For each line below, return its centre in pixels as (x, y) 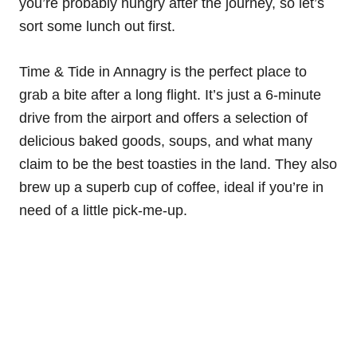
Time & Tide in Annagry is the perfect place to (163, 71)
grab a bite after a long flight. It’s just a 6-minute (170, 94)
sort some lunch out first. (97, 26)
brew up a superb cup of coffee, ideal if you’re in (171, 187)
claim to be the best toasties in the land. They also (178, 164)
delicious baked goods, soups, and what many (166, 141)
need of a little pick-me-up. (103, 210)
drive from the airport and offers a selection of (163, 118)
